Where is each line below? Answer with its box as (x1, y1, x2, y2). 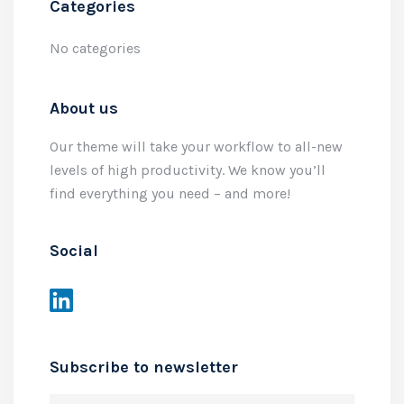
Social (50, 241, 98, 261)
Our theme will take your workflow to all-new (50, 138, 343, 155)
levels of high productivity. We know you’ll (50, 161, 326, 179)
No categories (50, 40, 141, 57)
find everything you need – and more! (50, 185, 290, 202)
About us (50, 98, 118, 118)
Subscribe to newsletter (50, 357, 238, 377)
